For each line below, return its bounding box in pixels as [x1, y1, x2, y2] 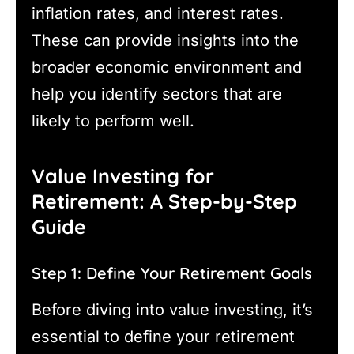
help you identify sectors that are [32, 84, 282, 104]
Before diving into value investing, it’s [32, 300, 313, 320]
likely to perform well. [32, 111, 194, 130]
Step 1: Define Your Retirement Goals [32, 263, 312, 284]
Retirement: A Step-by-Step [32, 189, 297, 214]
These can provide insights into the [32, 30, 299, 50]
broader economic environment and [32, 57, 302, 77]
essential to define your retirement [32, 327, 295, 347]
